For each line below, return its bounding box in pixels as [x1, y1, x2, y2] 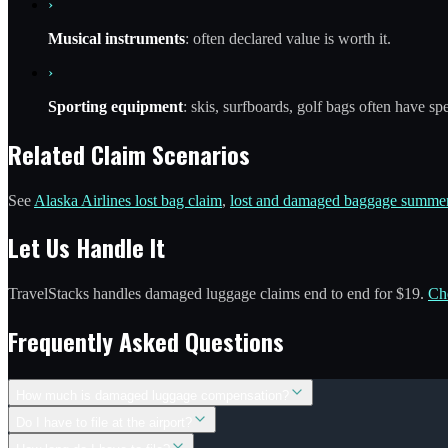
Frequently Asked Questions [8, 323, 284, 360]
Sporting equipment [48, 97, 183, 115]
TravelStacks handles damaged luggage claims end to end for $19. [8, 285, 428, 303]
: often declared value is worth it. [185, 29, 391, 47]
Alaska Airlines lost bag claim [34, 191, 222, 209]
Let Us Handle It [8, 229, 165, 266]
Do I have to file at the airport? [16, 415, 192, 431]
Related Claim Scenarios [8, 135, 250, 172]
